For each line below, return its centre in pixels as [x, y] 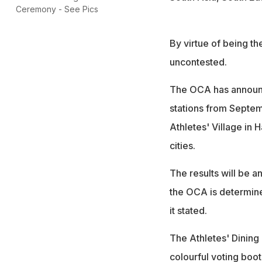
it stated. [188, 210]
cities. [182, 145]
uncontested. [198, 62]
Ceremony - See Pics [57, 9]
